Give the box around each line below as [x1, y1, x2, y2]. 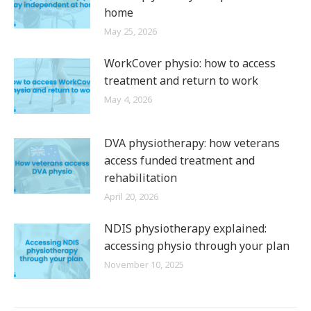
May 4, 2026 [104, 93, 152, 106]
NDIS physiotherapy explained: [104, 221, 267, 237]
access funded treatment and [104, 153, 255, 169]
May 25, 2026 [104, 25, 157, 38]
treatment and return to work [104, 73, 258, 89]
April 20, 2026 [104, 190, 158, 203]
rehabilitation [104, 170, 177, 186]
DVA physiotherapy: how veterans [104, 135, 280, 151]
